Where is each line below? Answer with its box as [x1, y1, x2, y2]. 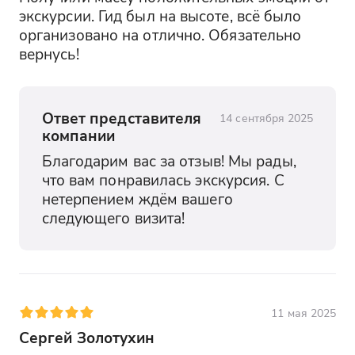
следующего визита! [41, 208, 185, 228]
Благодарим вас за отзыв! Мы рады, [41, 151, 296, 171]
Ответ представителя [41, 107, 202, 128]
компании [41, 124, 116, 145]
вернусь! [18, 44, 79, 64]
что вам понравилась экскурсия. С [41, 170, 284, 190]
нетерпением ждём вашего [41, 189, 233, 209]
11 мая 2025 [271, 304, 337, 320]
